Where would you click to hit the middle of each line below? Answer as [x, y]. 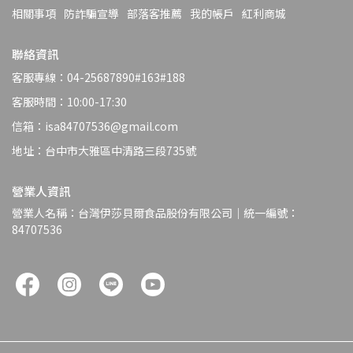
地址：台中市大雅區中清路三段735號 [104, 151]
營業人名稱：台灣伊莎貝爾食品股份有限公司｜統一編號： [155, 213]
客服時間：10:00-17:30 [69, 102]
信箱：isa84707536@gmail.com [95, 126]
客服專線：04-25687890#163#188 [98, 78]
